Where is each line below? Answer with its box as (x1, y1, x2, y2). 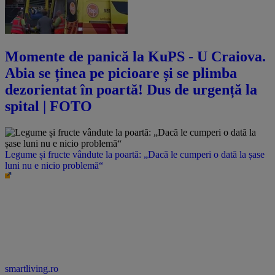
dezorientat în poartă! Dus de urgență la (5, 81, 257, 98)
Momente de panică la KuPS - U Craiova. (5, 48, 266, 64)
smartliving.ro (5, 263, 58, 274)
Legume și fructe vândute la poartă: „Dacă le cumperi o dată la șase (5, 149, 265, 160)
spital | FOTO (5, 98, 92, 114)
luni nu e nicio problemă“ (5, 160, 103, 171)
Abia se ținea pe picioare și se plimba (5, 64, 237, 81)
